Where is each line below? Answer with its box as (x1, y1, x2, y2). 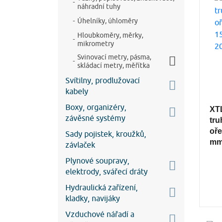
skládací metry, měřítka (77, 61, 150, 69)
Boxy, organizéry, (65, 102, 126, 111)
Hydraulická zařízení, (65, 182, 138, 192)
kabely (65, 86, 88, 96)
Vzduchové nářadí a (65, 209, 134, 219)
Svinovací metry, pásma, (77, 53, 151, 61)
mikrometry (77, 39, 114, 48)
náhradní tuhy (77, 2, 120, 10)
